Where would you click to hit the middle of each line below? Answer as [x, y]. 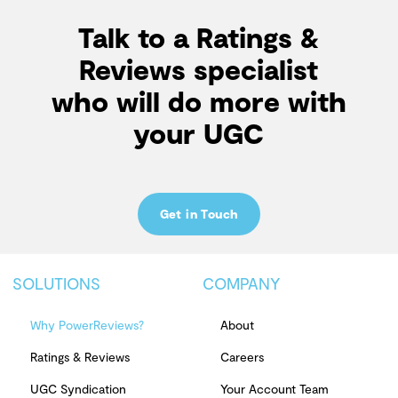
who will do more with [199, 100]
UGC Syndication [78, 388]
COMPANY [242, 283]
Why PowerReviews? [87, 324]
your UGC [199, 132]
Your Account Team [275, 388]
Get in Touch [199, 213]
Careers [242, 356]
